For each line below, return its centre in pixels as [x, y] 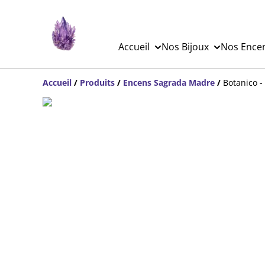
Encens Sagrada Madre [169, 83]
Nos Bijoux [185, 47]
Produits [97, 83]
